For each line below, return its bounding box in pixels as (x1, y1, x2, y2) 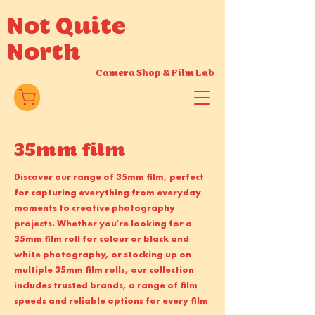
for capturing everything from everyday (14, 186, 201, 198)
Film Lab (172, 66, 214, 80)
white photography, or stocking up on (14, 248, 191, 260)
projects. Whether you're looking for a (14, 217, 192, 229)
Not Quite (7, 14, 126, 39)
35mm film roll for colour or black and (14, 233, 189, 245)
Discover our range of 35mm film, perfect (14, 171, 204, 183)
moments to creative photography (14, 202, 175, 214)
